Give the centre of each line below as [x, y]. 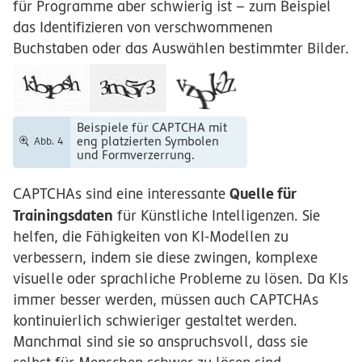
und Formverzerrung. [135, 156]
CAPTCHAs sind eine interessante [121, 193]
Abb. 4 [48, 142]
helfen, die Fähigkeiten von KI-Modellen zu [151, 236]
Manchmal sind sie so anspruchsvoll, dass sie [160, 341]
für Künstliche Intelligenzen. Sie [217, 215]
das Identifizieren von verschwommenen [143, 27]
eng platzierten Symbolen [147, 142]
